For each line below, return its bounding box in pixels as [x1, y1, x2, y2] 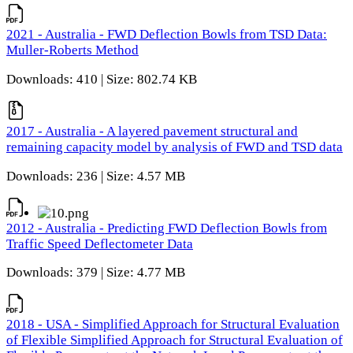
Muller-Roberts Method [6, 43, 139, 58]
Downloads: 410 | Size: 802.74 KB [6, 72, 197, 87]
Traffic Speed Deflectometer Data [6, 236, 193, 251]
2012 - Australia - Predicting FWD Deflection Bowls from [6, 220, 327, 236]
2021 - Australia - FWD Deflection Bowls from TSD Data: [6, 27, 327, 43]
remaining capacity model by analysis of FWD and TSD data [6, 139, 343, 154]
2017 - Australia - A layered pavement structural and [6, 123, 298, 139]
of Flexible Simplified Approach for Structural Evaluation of [6, 333, 343, 348]
